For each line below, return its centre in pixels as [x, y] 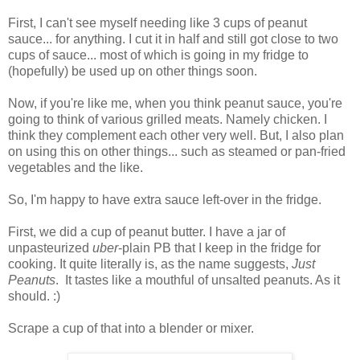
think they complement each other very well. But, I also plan [176, 135]
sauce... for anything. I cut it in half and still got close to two [173, 39]
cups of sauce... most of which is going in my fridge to [158, 55]
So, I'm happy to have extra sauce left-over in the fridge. [165, 199]
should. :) [34, 296]
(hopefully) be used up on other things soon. [133, 71]
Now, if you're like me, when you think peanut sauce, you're [175, 103]
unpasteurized [50, 247]
